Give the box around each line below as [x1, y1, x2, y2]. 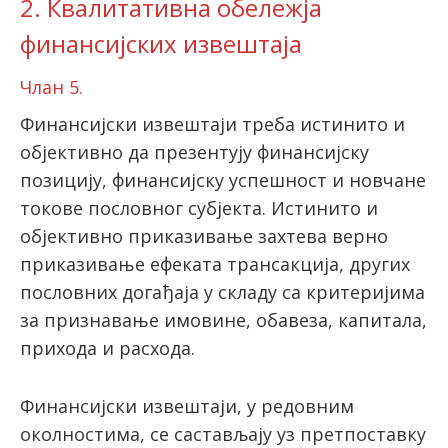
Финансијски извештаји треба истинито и [20, 112, 405, 137]
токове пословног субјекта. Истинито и [20, 196, 378, 221]
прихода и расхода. [20, 336, 195, 361]
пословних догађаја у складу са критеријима [20, 280, 425, 305]
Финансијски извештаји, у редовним [20, 394, 354, 419]
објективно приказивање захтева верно [20, 224, 388, 249]
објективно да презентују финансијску [20, 140, 369, 165]
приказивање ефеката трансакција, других [20, 252, 410, 277]
